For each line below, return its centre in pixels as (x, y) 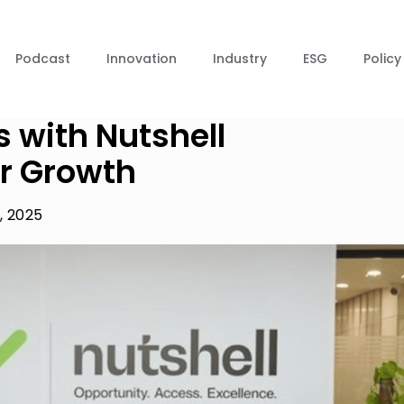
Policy (382, 59)
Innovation (142, 59)
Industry (240, 59)
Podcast (43, 59)
